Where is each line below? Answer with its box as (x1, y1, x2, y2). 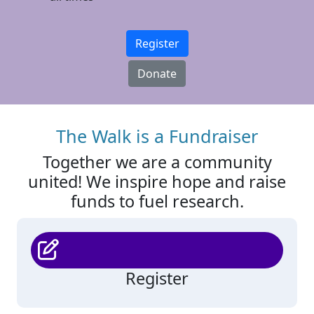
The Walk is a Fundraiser (56, 124, 258, 148)
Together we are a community (42, 151, 272, 173)
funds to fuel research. (70, 190, 244, 212)
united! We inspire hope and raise (28, 170, 286, 193)
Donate (137, 66, 177, 81)
